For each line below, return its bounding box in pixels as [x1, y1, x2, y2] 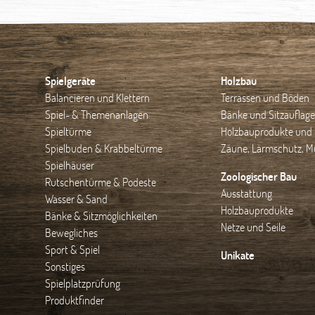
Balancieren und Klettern [45, 90, 150, 105]
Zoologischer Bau [220, 169, 297, 184]
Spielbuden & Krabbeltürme [45, 141, 162, 156]
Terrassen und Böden [220, 90, 309, 105]
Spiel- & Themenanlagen [45, 107, 148, 122]
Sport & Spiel [45, 242, 100, 257]
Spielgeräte [45, 73, 96, 89]
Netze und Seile [220, 219, 285, 235]
